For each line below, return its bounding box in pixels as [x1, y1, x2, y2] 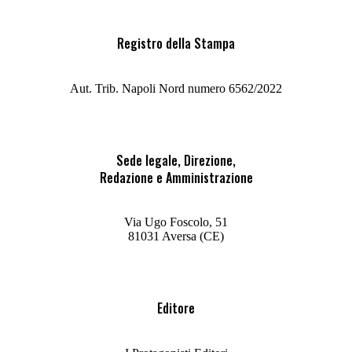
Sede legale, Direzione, [116, 150, 236, 170]
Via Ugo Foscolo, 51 [124, 215, 228, 229]
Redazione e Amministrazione [99, 167, 253, 187]
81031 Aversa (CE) [128, 229, 224, 244]
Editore [157, 299, 195, 318]
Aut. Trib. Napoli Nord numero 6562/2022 [70, 81, 282, 95]
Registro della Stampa [117, 34, 235, 53]
